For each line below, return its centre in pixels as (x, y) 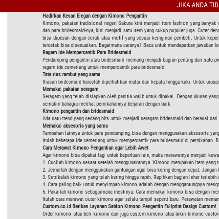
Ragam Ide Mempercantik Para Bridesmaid (87, 52)
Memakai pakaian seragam (70, 89)
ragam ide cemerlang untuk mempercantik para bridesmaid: (104, 67)
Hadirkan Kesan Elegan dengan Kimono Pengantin (95, 16)
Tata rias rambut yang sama (71, 74)
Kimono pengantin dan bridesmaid (78, 111)
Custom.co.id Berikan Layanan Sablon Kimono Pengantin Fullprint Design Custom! (129, 206)
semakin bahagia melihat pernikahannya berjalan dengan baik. (107, 104)
